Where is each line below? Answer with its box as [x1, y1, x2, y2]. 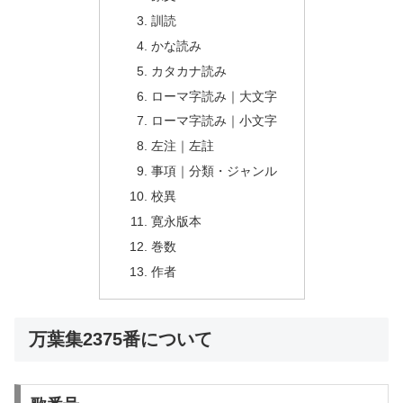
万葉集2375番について [29, 328, 212, 349]
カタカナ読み [151, 63, 228, 78]
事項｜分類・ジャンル [151, 164, 278, 179]
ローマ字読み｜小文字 [151, 113, 278, 129]
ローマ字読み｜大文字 [151, 88, 278, 103]
